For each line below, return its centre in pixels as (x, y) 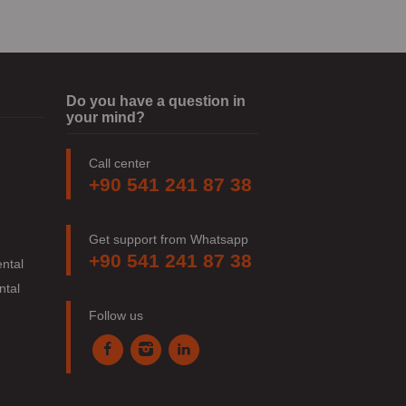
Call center (120, 163)
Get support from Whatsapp (169, 239)
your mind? (106, 117)
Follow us (116, 315)
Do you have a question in (156, 101)
